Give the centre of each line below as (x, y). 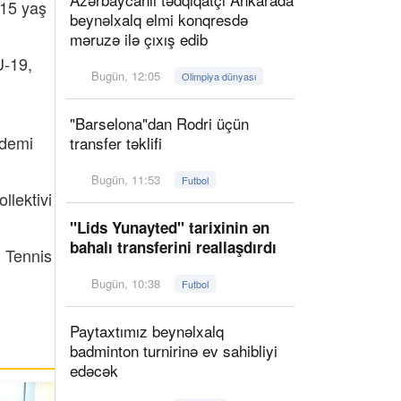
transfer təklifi (116, 143)
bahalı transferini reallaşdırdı (173, 247)
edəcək (94, 370)
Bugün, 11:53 (126, 179)
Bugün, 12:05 (126, 76)
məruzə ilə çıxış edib (139, 39)
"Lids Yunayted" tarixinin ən (170, 227)
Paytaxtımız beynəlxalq (147, 331)
